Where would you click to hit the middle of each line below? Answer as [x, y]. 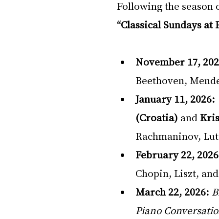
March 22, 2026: [172, 192]
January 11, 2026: [175, 99]
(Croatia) [157, 117]
